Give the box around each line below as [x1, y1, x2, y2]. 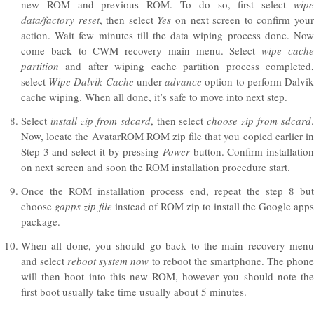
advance [165, 74, 203, 88]
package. [21, 214, 60, 228]
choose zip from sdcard [207, 113, 312, 128]
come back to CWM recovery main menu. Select [21, 43, 262, 57]
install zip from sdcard [50, 113, 151, 128]
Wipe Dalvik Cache [48, 74, 134, 88]
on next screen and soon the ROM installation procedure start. [21, 159, 290, 174]
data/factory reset [21, 12, 100, 27]
